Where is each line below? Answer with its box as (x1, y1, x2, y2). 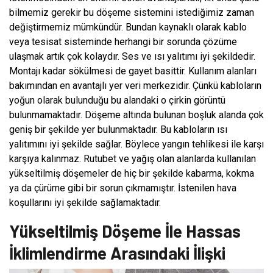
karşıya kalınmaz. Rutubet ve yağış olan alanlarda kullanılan (9, 152, 256, 165)
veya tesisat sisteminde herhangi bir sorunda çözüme (9, 35, 237, 48)
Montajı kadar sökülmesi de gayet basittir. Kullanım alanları (9, 65, 257, 77)
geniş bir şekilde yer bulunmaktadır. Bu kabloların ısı (9, 123, 227, 135)
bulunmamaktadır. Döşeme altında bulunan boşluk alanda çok (9, 108, 264, 121)
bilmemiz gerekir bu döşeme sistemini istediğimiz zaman (9, 6, 254, 18)
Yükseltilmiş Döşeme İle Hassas (9, 220, 241, 241)
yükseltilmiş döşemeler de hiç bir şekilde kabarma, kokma (9, 167, 254, 179)
